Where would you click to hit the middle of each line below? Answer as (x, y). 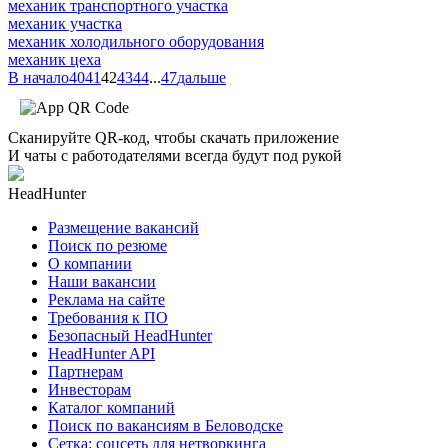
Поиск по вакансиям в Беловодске (165, 425)
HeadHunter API (101, 353)
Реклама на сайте (106, 299)
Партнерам (85, 371)
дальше (201, 77)
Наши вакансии (102, 281)
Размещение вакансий (123, 227)
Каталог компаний (111, 407)
